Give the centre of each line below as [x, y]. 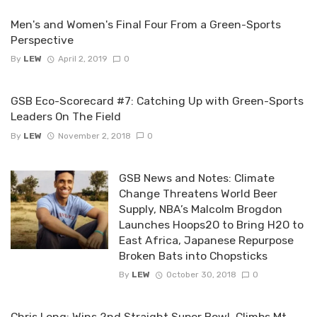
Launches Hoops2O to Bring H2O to [211, 224]
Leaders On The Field [66, 117]
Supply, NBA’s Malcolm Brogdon [200, 209]
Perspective [42, 40]
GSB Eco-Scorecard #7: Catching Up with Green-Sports [157, 101]
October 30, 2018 [201, 274]
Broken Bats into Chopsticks [193, 255]
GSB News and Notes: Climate [196, 178]
